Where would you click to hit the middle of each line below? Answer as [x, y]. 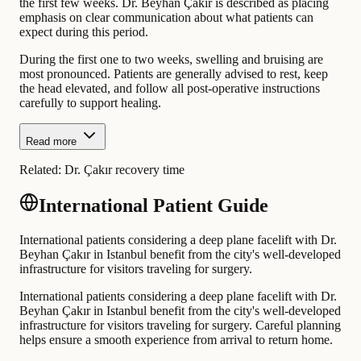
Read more [51, 141]
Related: [42, 169]
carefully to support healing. [90, 102]
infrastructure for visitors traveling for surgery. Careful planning [180, 326]
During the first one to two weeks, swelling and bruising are [171, 59]
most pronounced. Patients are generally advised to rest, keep [174, 73]
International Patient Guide [154, 206]
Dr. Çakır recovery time [124, 169]
